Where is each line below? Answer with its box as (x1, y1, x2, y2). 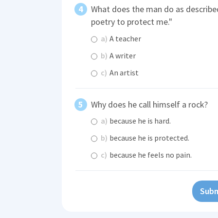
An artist (108, 67, 139, 77)
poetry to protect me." (91, 16, 172, 28)
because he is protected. (108, 133, 189, 143)
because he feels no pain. (108, 150, 192, 160)
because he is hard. (108, 116, 171, 126)
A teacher (108, 33, 141, 43)
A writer (108, 50, 136, 60)
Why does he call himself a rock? (91, 98, 208, 110)
